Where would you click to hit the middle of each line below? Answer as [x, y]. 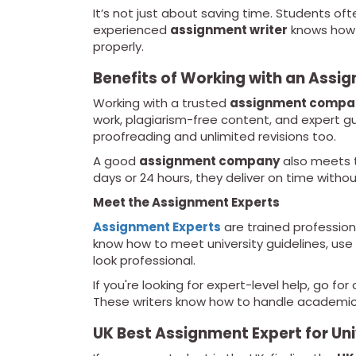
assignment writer [229, 30]
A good [116, 161]
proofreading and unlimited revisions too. [215, 137]
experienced [132, 30]
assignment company [209, 161]
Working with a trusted [161, 103]
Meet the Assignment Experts [186, 203]
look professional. [144, 261]
